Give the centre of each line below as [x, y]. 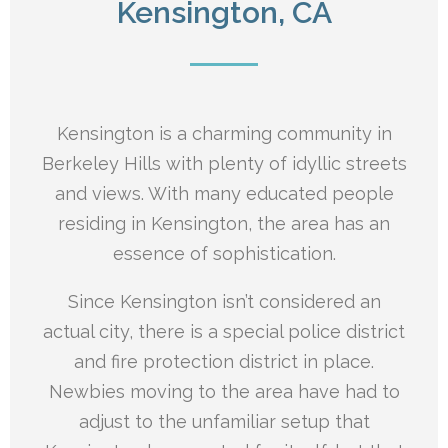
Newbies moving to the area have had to [224, 391]
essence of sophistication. [224, 253]
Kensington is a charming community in [224, 133]
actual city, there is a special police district [224, 331]
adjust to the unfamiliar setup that [224, 421]
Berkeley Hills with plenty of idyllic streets [224, 163]
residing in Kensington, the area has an [224, 223]
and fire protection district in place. [224, 361]
